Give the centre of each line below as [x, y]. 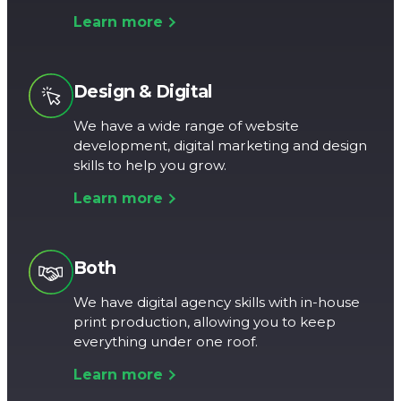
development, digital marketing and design [220, 145]
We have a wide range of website [186, 125]
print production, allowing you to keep [205, 321]
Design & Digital [143, 91]
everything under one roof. [166, 341]
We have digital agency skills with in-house [217, 302]
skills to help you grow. [150, 165]
